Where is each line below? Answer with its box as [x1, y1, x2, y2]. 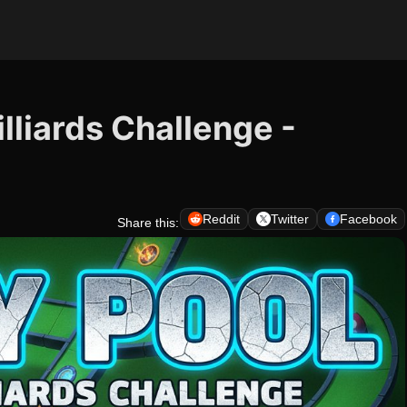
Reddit [203, 212, 240, 226]
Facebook [340, 212, 397, 226]
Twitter [271, 212, 309, 226]
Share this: [117, 215, 179, 230]
